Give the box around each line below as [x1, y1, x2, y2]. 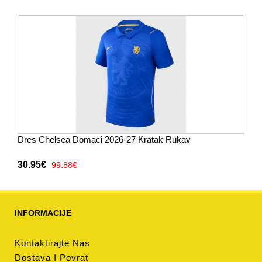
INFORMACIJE [15, 208, 71, 218]
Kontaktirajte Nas [15, 238, 90, 248]
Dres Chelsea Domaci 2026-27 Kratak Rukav [18, 135, 191, 144]
